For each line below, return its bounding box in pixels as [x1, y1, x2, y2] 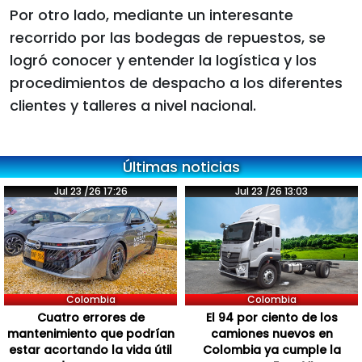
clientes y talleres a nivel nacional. [10, 95, 256, 116]
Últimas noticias [122, 156, 240, 177]
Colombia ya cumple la [202, 342, 341, 359]
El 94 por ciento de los [205, 309, 338, 326]
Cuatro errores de [36, 309, 145, 326]
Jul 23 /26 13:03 [235, 183, 308, 198]
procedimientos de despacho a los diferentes [10, 72, 343, 93]
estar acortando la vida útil [9, 342, 172, 359]
